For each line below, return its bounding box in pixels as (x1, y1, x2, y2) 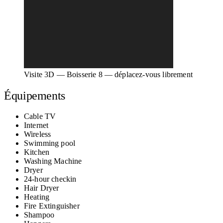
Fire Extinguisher (24, 202, 80, 211)
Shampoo (24, 211, 55, 220)
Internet (24, 121, 49, 130)
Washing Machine (24, 157, 82, 166)
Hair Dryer (24, 184, 59, 193)
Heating (24, 193, 50, 202)
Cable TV (24, 112, 56, 121)
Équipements (4, 89, 66, 103)
